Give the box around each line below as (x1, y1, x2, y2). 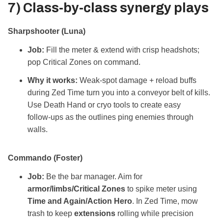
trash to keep (27, 209, 74, 218)
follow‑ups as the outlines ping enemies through (27, 113, 193, 122)
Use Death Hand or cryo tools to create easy (27, 101, 181, 110)
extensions (74, 209, 115, 218)
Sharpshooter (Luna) (8, 27, 85, 36)
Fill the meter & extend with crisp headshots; (44, 46, 199, 55)
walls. (27, 125, 48, 134)
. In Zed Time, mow (132, 197, 198, 206)
